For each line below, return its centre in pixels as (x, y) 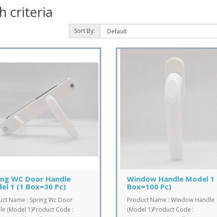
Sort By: (84, 31)
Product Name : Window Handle (171, 200)
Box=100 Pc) (149, 186)
